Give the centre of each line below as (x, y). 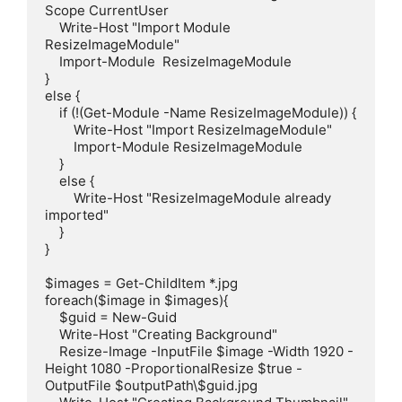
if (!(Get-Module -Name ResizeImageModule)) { (52, 112)
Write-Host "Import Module (52, 27)
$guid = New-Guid (52, 317)
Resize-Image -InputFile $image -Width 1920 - (52, 351)
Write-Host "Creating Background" (52, 334)
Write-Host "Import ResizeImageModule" (59, 129)
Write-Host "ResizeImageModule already (59, 197)
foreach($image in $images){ (136, 300)
